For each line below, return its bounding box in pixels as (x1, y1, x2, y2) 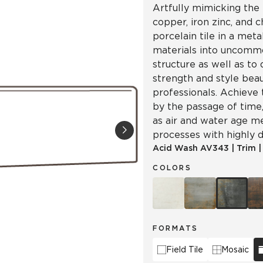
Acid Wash (153, 143, 198, 153)
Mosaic (221, 244, 249, 254)
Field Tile (166, 244, 203, 254)
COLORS (153, 163, 191, 172)
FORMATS (153, 224, 198, 232)
